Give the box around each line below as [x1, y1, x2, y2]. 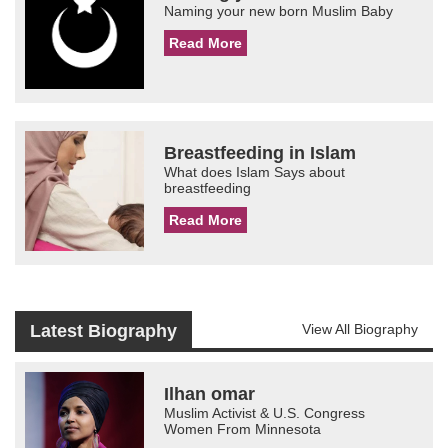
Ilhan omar [164, 383, 256, 404]
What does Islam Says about [164, 164, 346, 181]
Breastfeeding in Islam [164, 143, 357, 164]
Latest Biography [30, 320, 177, 341]
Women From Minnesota [164, 420, 322, 437]
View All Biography [302, 320, 418, 337]
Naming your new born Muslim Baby [164, 2, 394, 19]
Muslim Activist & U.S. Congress [164, 404, 366, 421]
